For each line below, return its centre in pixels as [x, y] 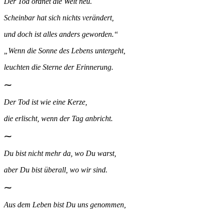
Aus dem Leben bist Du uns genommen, [65, 205]
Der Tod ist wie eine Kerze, [46, 102]
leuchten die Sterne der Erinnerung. [59, 67]
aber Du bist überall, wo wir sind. [56, 170]
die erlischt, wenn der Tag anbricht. [58, 119]
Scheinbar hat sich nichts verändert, [59, 18]
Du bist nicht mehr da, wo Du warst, [60, 154]
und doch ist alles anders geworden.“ [61, 34]
